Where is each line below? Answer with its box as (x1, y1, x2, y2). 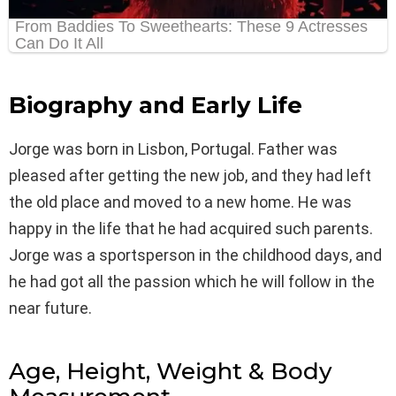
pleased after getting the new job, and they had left (9, 165, 371, 185)
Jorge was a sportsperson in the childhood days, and (9, 245, 382, 264)
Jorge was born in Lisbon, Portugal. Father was (9, 139, 338, 158)
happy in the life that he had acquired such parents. (9, 218, 373, 238)
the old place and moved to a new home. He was (9, 192, 352, 211)
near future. (9, 298, 92, 317)
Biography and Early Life (9, 90, 302, 119)
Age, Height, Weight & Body (9, 356, 332, 385)
